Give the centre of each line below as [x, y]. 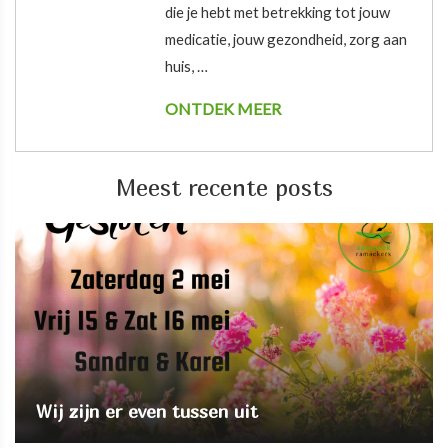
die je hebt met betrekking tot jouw [278, 12]
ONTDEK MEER [223, 108]
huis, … [187, 66]
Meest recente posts [224, 187]
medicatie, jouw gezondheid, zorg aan [286, 39]
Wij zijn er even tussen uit [146, 411]
